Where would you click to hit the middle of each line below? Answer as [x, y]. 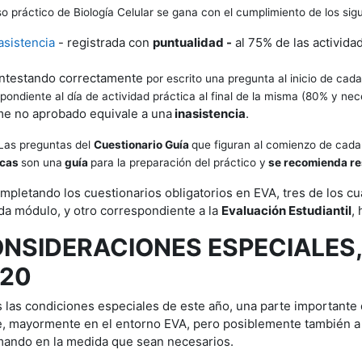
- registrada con [103, 42]
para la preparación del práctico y [178, 162]
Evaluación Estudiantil [286, 210]
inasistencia [208, 114]
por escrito [175, 78]
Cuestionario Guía [142, 145]
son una [41, 162]
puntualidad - [192, 42]
